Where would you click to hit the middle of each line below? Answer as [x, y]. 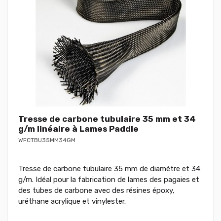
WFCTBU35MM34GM [47, 140]
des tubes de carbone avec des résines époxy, [96, 190]
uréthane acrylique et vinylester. [72, 201]
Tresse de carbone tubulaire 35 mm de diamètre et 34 [109, 168]
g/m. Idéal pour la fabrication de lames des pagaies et [109, 179]
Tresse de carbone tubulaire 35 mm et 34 [107, 119]
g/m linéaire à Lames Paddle [78, 129]
